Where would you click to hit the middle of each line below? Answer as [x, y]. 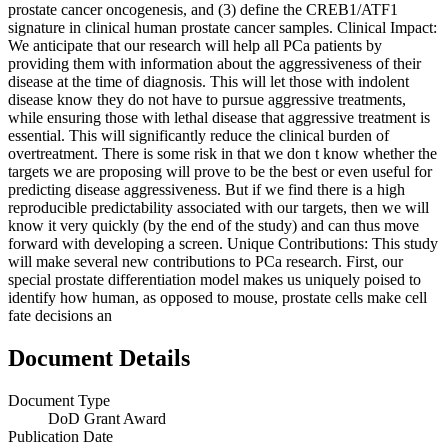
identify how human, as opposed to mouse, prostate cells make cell [217, 297]
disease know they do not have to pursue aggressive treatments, [207, 99]
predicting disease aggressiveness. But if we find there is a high [206, 189]
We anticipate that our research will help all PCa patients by [195, 45]
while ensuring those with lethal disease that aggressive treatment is [219, 117]
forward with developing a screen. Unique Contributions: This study [223, 243]
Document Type [59, 400]
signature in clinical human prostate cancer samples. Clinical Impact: [222, 27]
